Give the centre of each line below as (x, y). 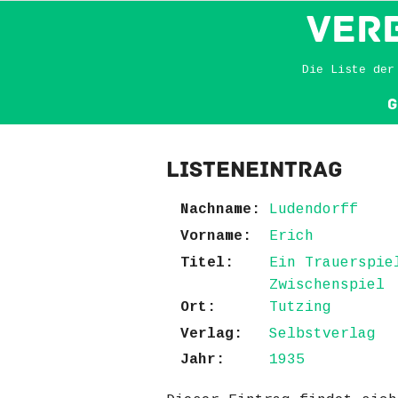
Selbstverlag (322, 334)
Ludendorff (314, 210)
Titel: (207, 263)
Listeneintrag (255, 170)
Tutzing (300, 307)
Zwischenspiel (327, 285)
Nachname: (220, 210)
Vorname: (216, 236)
